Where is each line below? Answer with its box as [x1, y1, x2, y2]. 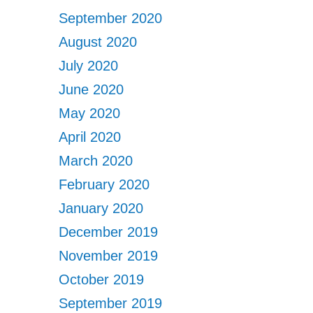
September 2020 [59, 10, 163, 26]
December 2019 [59, 224, 159, 240]
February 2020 [59, 177, 150, 192]
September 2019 [59, 296, 163, 311]
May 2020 [59, 105, 121, 121]
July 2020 [59, 58, 119, 73]
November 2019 [59, 248, 159, 263]
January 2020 [59, 201, 144, 216]
